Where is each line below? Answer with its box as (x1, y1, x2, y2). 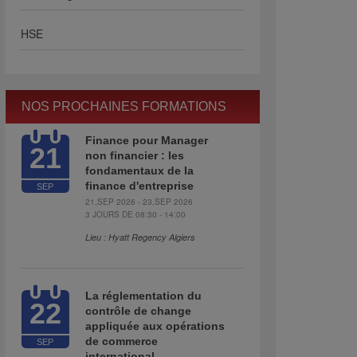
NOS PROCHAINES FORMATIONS (22, 100, 226, 113)
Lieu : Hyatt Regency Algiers (85, 231, 195, 243)
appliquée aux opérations (85, 320, 225, 332)
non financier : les (85, 149, 184, 162)
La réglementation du (85, 289, 202, 302)
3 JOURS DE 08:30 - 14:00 (85, 209, 186, 220)
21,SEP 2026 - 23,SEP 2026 (85, 196, 193, 207)
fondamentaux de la (85, 164, 194, 177)
